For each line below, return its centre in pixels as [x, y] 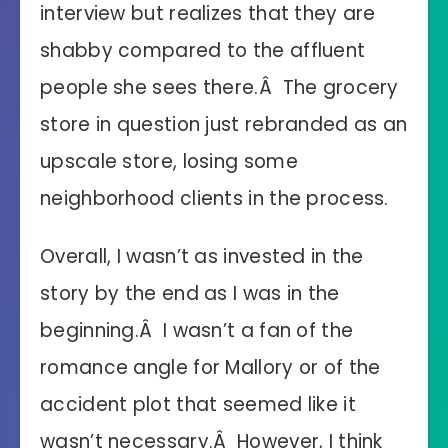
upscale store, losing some [169, 162]
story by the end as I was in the [190, 293]
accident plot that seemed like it [198, 404]
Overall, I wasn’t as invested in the [202, 256]
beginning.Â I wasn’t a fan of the [197, 330]
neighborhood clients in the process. [214, 199]
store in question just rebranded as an [224, 125]
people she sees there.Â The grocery [219, 88]
